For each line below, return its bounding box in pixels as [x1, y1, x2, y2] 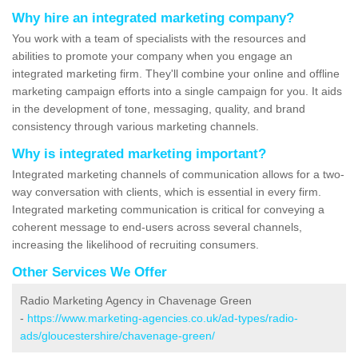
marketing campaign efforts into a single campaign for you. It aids [12, 85, 342, 98]
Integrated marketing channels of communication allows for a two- [12, 168, 344, 181]
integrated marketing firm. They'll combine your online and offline [12, 67, 340, 81]
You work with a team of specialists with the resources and [12, 32, 306, 46]
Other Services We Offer [12, 265, 167, 280]
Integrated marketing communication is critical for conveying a [12, 203, 324, 217]
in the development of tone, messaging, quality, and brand [12, 102, 305, 116]
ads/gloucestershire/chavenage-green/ [20, 329, 215, 343]
